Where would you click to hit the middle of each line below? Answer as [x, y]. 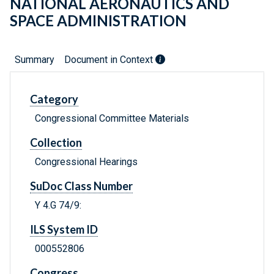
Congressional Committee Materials [112, 119]
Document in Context [110, 60]
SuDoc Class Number [81, 186]
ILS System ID [64, 230]
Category [54, 99]
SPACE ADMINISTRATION [98, 21]
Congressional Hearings [86, 162]
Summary [35, 60]
